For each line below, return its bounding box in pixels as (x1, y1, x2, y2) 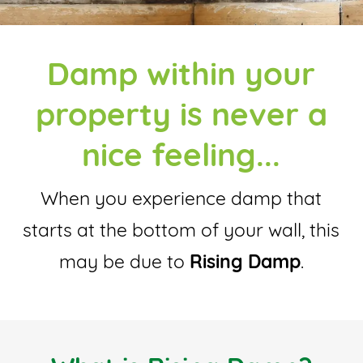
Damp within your (47, 61, 316, 93)
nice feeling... (82, 142, 281, 174)
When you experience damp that (41, 191, 322, 211)
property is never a (35, 101, 327, 134)
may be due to (58, 254, 190, 274)
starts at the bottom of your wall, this (23, 223, 340, 242)
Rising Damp (189, 254, 301, 274)
